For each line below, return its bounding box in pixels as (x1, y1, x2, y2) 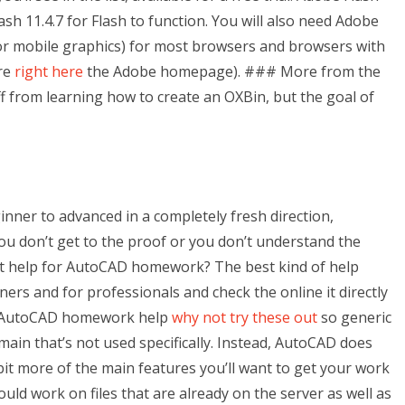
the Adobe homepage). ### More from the (83, 61, 381, 81)
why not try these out (172, 307, 317, 327)
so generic (317, 307, 391, 327)
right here (14, 61, 83, 81)
